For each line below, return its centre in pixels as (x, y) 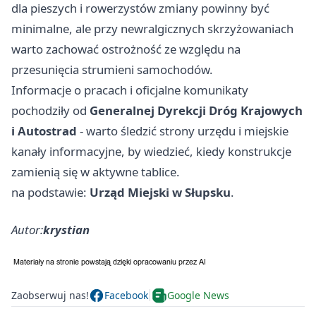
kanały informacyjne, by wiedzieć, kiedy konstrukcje (151, 151)
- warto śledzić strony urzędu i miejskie (183, 130)
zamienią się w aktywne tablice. (96, 171)
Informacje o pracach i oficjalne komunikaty (130, 90)
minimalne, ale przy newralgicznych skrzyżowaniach (152, 28)
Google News (198, 296)
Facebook (126, 296)
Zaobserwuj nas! (50, 296)
